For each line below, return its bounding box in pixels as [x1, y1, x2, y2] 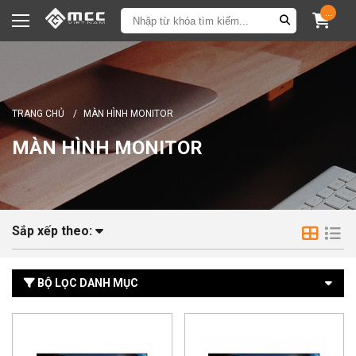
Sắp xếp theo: [12, 223, 95, 238]
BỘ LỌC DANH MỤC [35, 277, 138, 289]
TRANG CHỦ [12, 108, 67, 119]
